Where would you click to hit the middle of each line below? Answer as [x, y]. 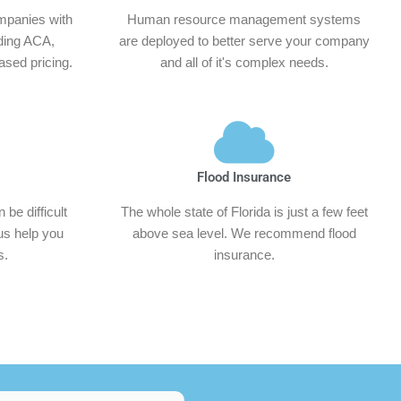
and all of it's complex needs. [244, 62]
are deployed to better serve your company [244, 40]
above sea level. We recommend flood [244, 233]
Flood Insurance [244, 177]
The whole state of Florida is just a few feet [244, 211]
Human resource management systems [244, 19]
